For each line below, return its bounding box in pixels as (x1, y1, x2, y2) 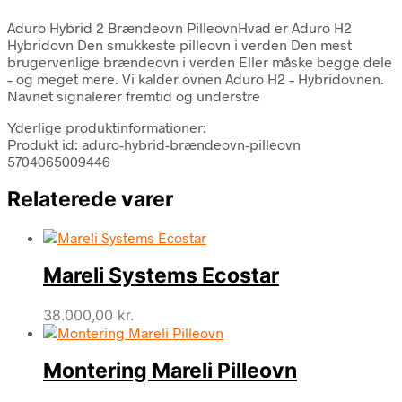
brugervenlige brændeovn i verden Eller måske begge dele (7, 52, 392, 70)
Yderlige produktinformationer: (7, 118, 206, 135)
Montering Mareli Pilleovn (43, 357, 297, 383)
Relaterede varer (7, 186, 173, 212)
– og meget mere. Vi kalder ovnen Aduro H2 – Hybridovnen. (7, 69, 384, 87)
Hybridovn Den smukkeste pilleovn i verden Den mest (7, 35, 352, 53)
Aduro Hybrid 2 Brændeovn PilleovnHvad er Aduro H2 (7, 18, 352, 36)
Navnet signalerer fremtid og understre (7, 86, 260, 104)
